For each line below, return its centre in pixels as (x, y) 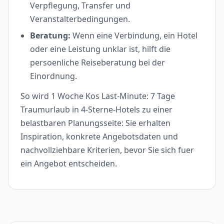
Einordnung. (54, 76)
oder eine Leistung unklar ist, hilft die (100, 49)
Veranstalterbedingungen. (80, 19)
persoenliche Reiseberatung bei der (98, 62)
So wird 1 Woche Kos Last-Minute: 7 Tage (98, 96)
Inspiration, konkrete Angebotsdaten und (99, 136)
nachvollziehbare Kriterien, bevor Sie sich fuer (107, 150)
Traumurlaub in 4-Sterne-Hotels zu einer (96, 109)
